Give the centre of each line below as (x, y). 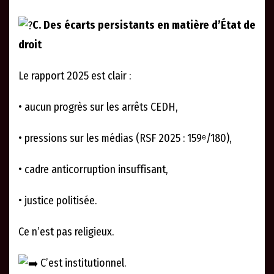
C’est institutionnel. (82, 263)
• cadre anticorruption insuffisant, (93, 169)
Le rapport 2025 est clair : (75, 76)
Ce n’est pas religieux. (66, 231)
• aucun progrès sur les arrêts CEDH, (98, 107)
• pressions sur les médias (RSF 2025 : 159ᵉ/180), (125, 138)
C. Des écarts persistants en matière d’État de (144, 25)
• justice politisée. (57, 200)
